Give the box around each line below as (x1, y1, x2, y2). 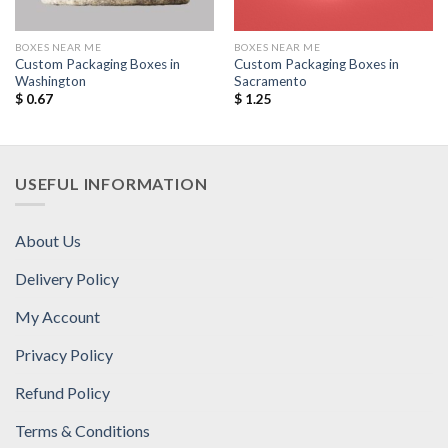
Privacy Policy (15, 344, 113, 364)
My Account (15, 306, 100, 326)
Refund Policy (15, 382, 110, 402)
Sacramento (233, 73, 307, 90)
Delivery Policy (15, 268, 119, 288)
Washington (14, 73, 86, 90)
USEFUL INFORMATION (15, 174, 208, 194)
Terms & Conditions (15, 420, 150, 440)
